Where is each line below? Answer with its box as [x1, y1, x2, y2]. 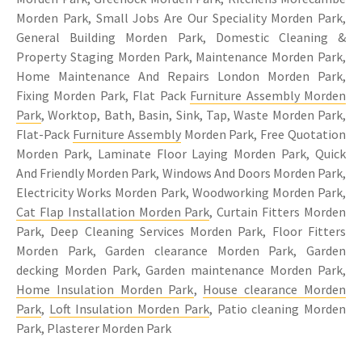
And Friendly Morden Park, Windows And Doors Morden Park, [16, 165, 346, 182]
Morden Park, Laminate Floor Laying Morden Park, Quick [16, 145, 346, 162]
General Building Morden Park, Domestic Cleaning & [16, 29, 346, 46]
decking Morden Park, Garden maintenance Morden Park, [16, 262, 346, 279]
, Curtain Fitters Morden [209, 204, 347, 221]
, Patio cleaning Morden [208, 301, 347, 318]
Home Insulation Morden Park [16, 281, 194, 298]
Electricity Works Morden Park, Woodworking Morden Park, [16, 184, 346, 201]
